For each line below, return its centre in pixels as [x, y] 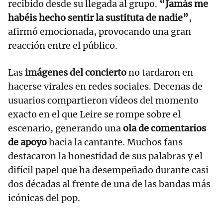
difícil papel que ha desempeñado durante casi [108, 170]
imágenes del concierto [76, 72]
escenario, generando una [64, 128]
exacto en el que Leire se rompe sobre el [94, 114]
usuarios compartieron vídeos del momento [103, 100]
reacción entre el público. [63, 45]
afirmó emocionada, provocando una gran [100, 31]
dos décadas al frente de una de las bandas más [109, 184]
